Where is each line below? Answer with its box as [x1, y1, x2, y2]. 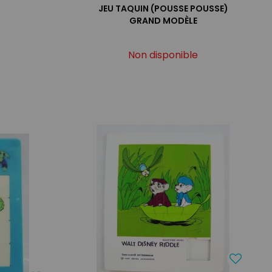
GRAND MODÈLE [129, 14, 197, 27]
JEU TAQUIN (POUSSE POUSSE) [98, 2, 228, 15]
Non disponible [128, 47, 199, 62]
